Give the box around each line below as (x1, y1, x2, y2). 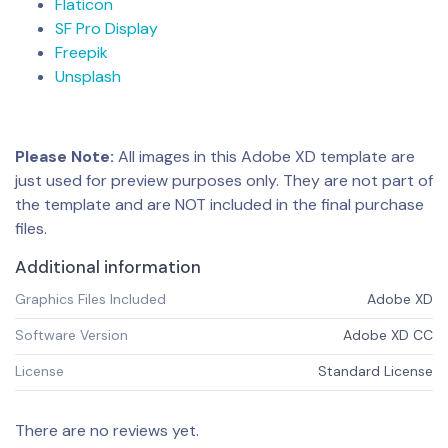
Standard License (318, 362, 433, 381)
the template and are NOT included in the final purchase (15, 193, 424, 215)
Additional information (15, 255, 201, 278)
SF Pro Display (55, 17, 158, 39)
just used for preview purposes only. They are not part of (15, 169, 433, 191)
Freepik (55, 41, 108, 63)
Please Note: (15, 145, 114, 167)
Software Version (15, 325, 128, 344)
